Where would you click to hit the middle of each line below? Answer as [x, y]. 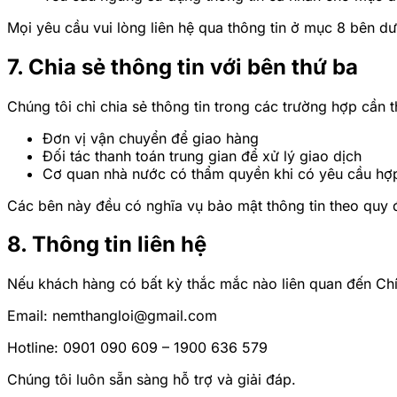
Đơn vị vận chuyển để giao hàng [151, 138]
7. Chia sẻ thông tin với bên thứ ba [183, 66]
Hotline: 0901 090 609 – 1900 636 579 [137, 348]
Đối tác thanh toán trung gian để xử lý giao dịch [202, 156]
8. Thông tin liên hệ [107, 245]
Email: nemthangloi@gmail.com [112, 316]
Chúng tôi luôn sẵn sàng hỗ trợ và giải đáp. [152, 380]
